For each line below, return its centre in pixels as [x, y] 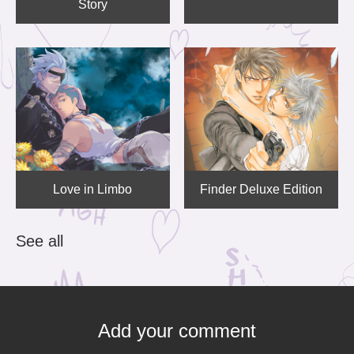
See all [40, 241]
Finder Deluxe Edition [262, 189]
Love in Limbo [93, 189]
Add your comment [177, 330]
